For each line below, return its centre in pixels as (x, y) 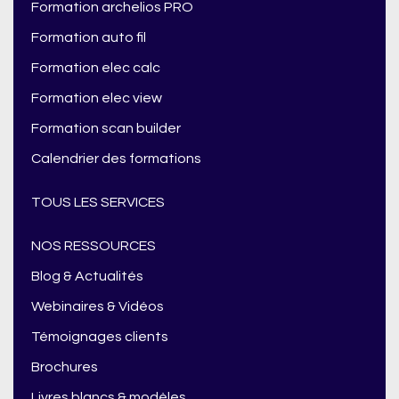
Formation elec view (97, 98)
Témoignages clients (100, 337)
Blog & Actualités (87, 277)
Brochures (65, 367)
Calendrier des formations (116, 159)
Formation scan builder (106, 129)
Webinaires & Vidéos (98, 307)
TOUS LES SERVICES (98, 203)
